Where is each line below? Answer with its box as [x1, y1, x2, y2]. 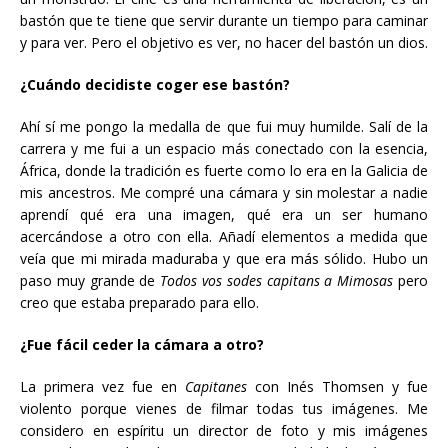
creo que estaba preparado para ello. [20, 293, 259, 312]
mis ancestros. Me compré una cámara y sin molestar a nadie [20, 183, 428, 202]
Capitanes [185, 377, 255, 396]
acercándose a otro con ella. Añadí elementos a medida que [20, 227, 428, 246]
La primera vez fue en [20, 377, 185, 396]
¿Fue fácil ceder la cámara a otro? [20, 335, 264, 354]
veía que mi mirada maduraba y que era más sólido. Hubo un [20, 249, 428, 268]
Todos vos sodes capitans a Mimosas [160, 271, 399, 290]
